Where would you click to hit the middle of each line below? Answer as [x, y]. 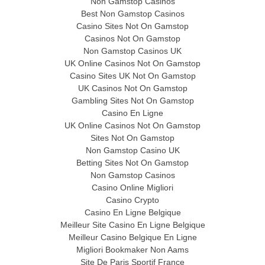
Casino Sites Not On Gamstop [132, 26]
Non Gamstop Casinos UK [132, 51]
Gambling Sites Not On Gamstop [132, 101]
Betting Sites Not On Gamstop [132, 163]
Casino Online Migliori [132, 188]
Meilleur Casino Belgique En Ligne [132, 237]
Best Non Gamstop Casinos [132, 14]
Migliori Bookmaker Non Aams [132, 250]
